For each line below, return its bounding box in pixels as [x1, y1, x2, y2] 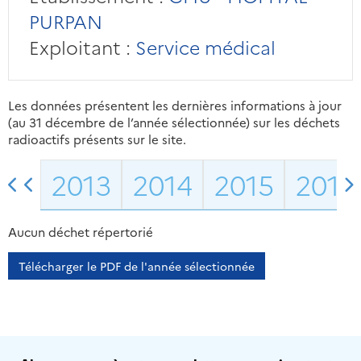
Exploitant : [28, 34, 131, 60]
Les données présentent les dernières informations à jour [8, 97, 342, 114]
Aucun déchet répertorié [8, 223, 153, 241]
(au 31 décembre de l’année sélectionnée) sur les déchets [8, 114, 340, 131]
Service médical [130, 34, 276, 60]
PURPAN [28, 8, 102, 35]
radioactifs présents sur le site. [8, 131, 186, 148]
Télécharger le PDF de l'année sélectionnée [19, 258, 255, 275]
